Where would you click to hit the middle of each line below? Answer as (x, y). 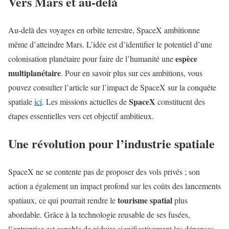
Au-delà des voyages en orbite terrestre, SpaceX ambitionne (104, 30)
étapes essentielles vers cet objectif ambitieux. (81, 116)
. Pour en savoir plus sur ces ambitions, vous (132, 73)
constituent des (180, 101)
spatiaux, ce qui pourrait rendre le (63, 200)
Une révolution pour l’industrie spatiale (111, 144)
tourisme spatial (145, 200)
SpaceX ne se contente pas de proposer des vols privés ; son (104, 172)
